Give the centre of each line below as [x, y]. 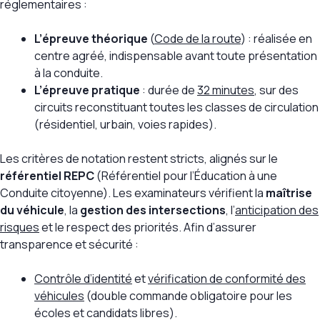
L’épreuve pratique [87, 90]
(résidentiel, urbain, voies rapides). [125, 125]
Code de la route [197, 39]
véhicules [59, 296]
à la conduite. [69, 73]
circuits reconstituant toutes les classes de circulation [176, 107]
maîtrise [289, 193]
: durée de [169, 90]
